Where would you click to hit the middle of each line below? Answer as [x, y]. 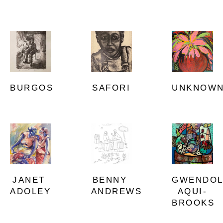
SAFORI [111, 88]
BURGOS [32, 88]
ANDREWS [116, 192]
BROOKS [193, 203]
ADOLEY [31, 192]
